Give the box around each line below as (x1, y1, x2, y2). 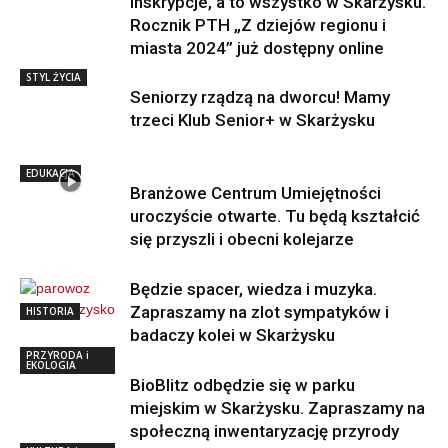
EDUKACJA (26, 165, 75, 180)
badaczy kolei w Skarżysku (130, 324, 335, 345)
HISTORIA (26, 303, 74, 318)
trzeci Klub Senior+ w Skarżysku (130, 109, 375, 130)
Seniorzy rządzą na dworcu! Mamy (130, 86, 390, 107)
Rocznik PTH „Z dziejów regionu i (130, 14, 386, 35)
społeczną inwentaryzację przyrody (130, 420, 399, 441)
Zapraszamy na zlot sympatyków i (130, 301, 389, 322)
